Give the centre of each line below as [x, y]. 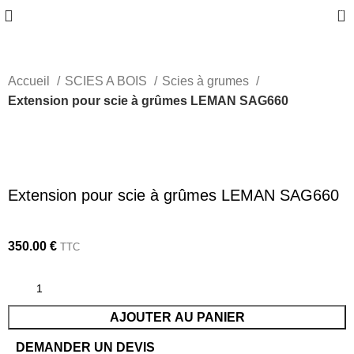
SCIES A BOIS [108, 81]
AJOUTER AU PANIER [177, 317]
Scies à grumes [207, 81]
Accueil [31, 81]
